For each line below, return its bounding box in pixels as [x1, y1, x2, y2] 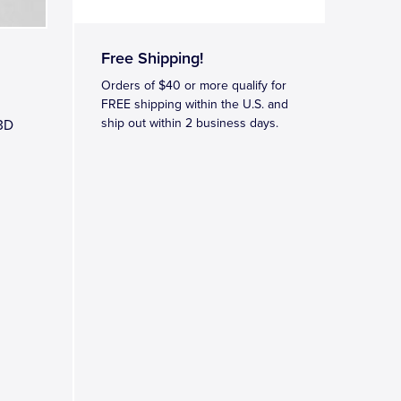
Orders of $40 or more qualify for [101, 78, 286, 93]
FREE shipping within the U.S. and [101, 97, 288, 112]
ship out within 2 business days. [101, 115, 278, 131]
